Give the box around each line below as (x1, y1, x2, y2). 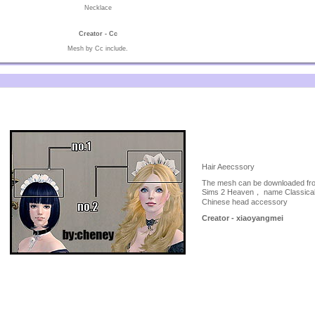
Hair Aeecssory (201, 162, 255, 171)
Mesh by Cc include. (67, 45, 128, 52)
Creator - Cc (78, 30, 117, 37)
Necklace (84, 4, 112, 11)
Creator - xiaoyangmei (201, 214, 283, 222)
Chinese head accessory (201, 198, 288, 206)
